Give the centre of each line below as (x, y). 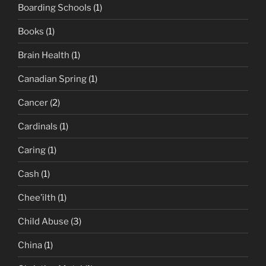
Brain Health (44, 55)
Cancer (33, 102)
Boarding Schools (55, 7)
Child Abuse (43, 221)
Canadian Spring (52, 79)
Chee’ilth (37, 197)
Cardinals (38, 126)
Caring (32, 150)
